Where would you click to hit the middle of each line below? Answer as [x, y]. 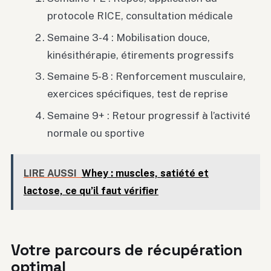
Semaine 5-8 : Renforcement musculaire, [147, 77]
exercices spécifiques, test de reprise [138, 94]
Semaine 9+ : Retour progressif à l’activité [149, 116]
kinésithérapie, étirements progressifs [141, 55]
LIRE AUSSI [50, 174]
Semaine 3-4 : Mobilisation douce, [129, 37]
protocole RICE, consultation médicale [140, 15]
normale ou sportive [96, 133]
